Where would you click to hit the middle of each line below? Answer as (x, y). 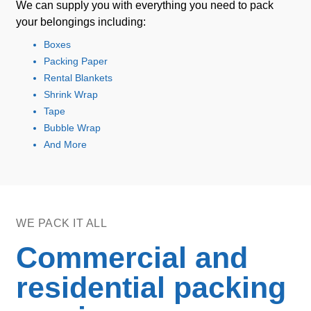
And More (65, 144)
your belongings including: (81, 22)
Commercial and (132, 258)
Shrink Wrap (71, 94)
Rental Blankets (78, 78)
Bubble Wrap (72, 128)
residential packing (151, 287)
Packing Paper (76, 61)
